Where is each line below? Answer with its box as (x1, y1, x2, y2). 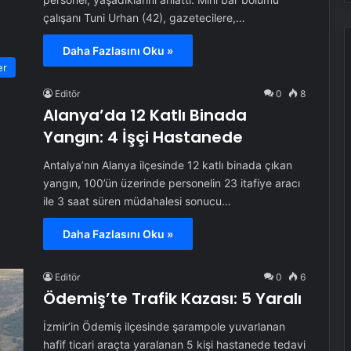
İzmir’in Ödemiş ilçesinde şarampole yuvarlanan (42, 320, 285, 333)
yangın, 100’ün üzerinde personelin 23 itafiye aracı (42, 176, 300, 190)
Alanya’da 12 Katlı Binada (42, 104, 247, 126)
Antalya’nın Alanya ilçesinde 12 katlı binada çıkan (42, 158, 292, 172)
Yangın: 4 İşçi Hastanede (42, 126, 243, 148)
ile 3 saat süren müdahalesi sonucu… (42, 194, 231, 208)
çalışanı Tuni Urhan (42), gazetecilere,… (42, 11, 245, 24)
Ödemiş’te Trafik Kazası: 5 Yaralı (42, 288, 302, 309)
